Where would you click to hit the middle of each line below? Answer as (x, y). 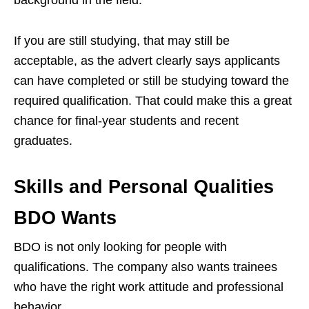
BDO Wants (65, 218)
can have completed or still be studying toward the (151, 81)
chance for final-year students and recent (126, 121)
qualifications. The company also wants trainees (146, 267)
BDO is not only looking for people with (120, 247)
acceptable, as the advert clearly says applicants (147, 61)
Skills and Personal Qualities (144, 187)
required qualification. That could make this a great (153, 101)
